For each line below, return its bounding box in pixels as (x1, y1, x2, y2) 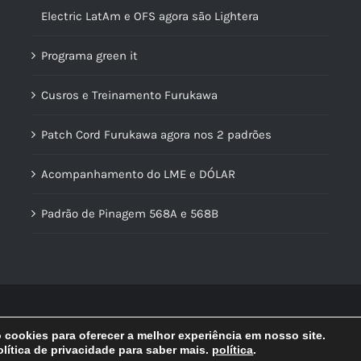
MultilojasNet (269, 316, 335, 329)
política (212, 343, 254, 356)
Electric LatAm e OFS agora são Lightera (41, 8, 259, 23)
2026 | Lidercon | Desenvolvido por (85, 316, 269, 329)
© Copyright (26, 316, 85, 329)
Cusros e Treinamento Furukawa (41, 87, 218, 102)
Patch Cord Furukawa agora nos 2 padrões (41, 127, 272, 142)
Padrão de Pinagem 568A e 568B (41, 205, 218, 221)
